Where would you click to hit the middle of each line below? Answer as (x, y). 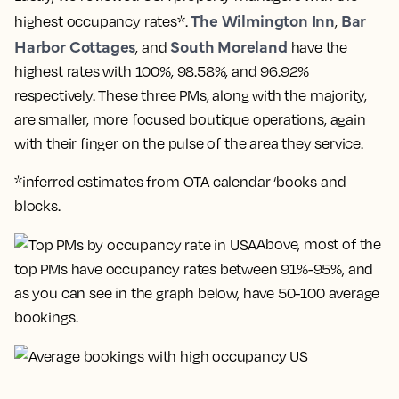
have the (318, 47)
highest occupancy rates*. (103, 21)
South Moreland (229, 45)
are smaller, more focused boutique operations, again (190, 119)
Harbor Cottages (75, 45)
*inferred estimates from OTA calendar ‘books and (180, 181)
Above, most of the (319, 244)
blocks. (37, 205)
